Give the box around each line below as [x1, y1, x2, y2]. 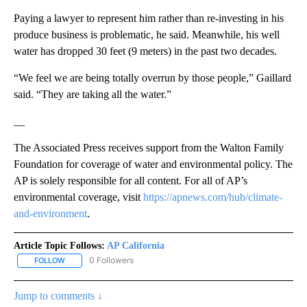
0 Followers [89, 255, 134, 266]
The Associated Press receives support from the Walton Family [14, 142, 284, 154]
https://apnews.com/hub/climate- [143, 191, 282, 204]
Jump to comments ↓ [14, 289, 103, 302]
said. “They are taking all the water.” [14, 88, 171, 101]
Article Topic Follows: [14, 241, 105, 251]
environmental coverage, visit [14, 191, 143, 204]
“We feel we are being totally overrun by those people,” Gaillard [14, 72, 291, 84]
